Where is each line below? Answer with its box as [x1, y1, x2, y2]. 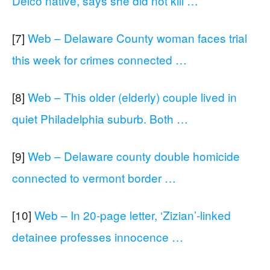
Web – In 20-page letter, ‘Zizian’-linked [34, 206, 231, 223]
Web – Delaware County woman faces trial [28, 29, 247, 46]
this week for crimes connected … [12, 51, 187, 67]
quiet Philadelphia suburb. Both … [12, 110, 188, 127]
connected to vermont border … [12, 169, 176, 186]
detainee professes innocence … [12, 228, 183, 245]
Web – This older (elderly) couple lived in [28, 88, 237, 105]
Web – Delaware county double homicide [28, 147, 240, 164]
